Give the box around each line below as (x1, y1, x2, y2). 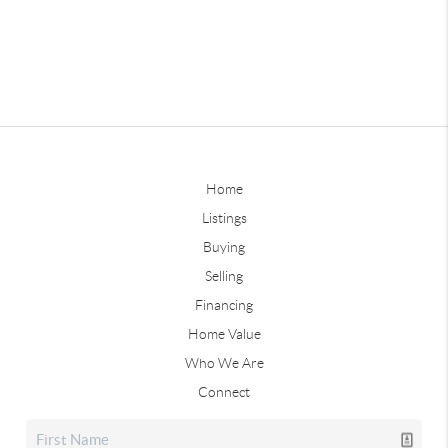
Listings (201, 209, 247, 226)
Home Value (187, 325, 261, 342)
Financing (195, 296, 253, 313)
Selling (205, 267, 243, 284)
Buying (203, 238, 245, 255)
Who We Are (184, 354, 264, 371)
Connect (198, 383, 250, 400)
